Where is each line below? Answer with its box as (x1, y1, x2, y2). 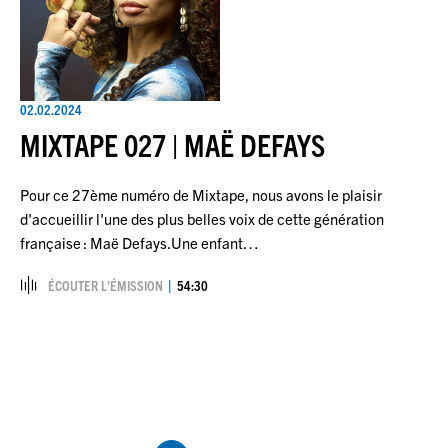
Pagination (20, 388, 112, 414)
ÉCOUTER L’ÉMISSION (48, 275, 163, 294)
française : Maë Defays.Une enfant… (20, 232, 259, 252)
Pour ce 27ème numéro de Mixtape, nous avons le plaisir (20, 184, 382, 204)
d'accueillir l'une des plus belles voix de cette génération (20, 208, 384, 228)
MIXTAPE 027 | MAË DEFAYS (20, 125, 325, 163)
